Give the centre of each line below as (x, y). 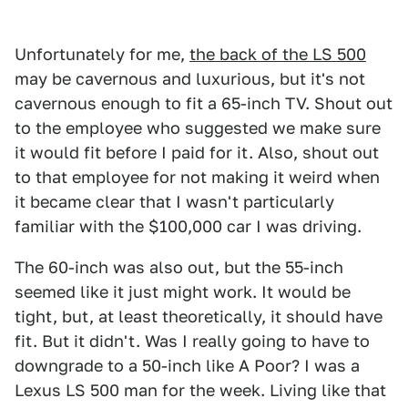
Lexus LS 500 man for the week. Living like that (200, 391)
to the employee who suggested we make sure (198, 128)
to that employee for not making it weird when (197, 178)
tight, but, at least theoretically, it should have (199, 317)
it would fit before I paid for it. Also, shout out (197, 153)
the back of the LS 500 (278, 55)
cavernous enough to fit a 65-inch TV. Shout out (204, 104)
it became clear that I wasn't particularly (174, 202)
